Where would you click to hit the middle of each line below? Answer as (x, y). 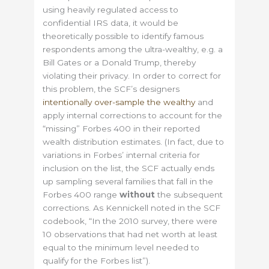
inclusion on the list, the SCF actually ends (129, 168)
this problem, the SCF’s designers (111, 89)
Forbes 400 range (81, 194)
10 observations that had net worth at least (130, 234)
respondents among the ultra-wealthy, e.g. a (133, 49)
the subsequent (189, 194)
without (138, 194)
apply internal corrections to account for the (133, 115)
